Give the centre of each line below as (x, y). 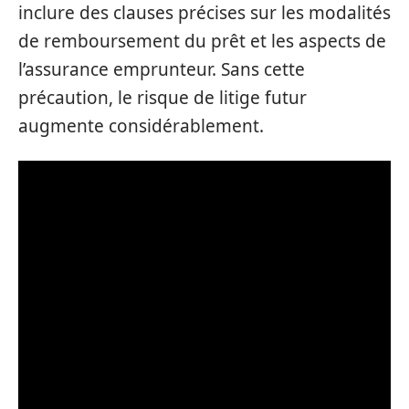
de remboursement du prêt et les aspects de (202, 41)
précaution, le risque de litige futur (163, 97)
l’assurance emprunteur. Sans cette (162, 69)
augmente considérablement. (141, 126)
